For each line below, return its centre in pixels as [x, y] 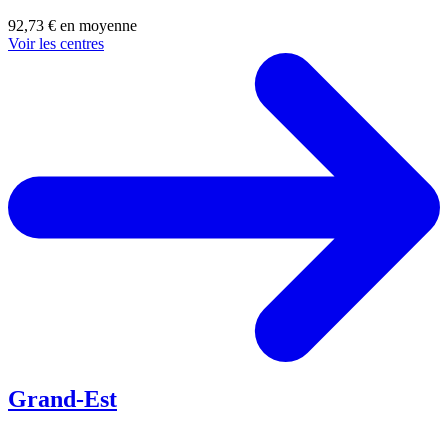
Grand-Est [62, 398]
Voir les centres [56, 44]
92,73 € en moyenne [72, 26]
